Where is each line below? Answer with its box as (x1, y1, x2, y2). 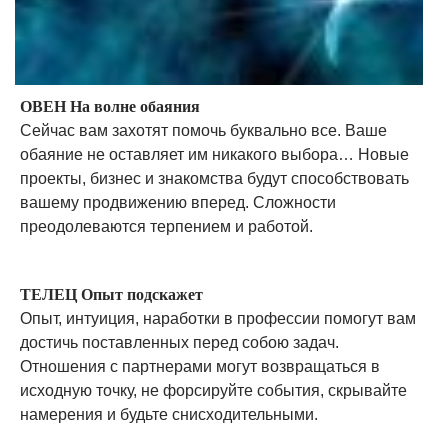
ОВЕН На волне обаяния (20, 98, 200, 115)
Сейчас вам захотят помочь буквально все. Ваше (20, 122, 387, 139)
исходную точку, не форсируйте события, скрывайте (20, 382, 407, 399)
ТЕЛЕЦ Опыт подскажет (20, 286, 203, 303)
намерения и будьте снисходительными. (20, 406, 318, 423)
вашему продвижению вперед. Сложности (20, 194, 336, 211)
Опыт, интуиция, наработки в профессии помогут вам (20, 310, 416, 327)
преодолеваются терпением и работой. (20, 218, 313, 235)
